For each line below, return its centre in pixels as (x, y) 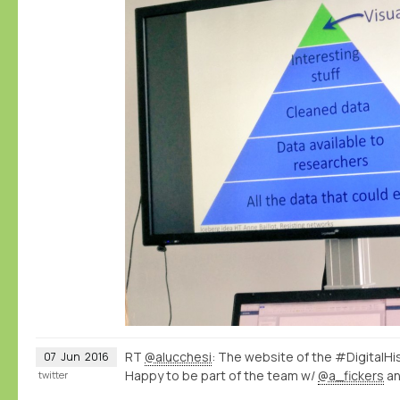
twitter (53, 375)
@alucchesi (178, 357)
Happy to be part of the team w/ (221, 376)
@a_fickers (351, 376)
